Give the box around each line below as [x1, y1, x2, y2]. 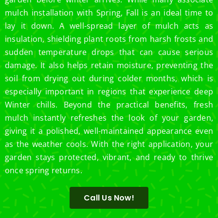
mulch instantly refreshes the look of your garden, [4, 112, 214, 124]
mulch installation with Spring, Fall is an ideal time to [4, 7, 214, 18]
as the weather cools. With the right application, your [4, 139, 214, 150]
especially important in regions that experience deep [4, 86, 214, 97]
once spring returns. [4, 165, 82, 176]
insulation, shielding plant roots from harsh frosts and [4, 34, 214, 45]
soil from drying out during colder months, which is [4, 73, 214, 84]
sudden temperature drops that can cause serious [4, 47, 214, 58]
